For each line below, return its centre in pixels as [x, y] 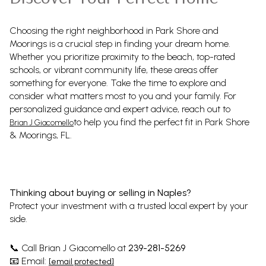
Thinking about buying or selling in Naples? [100, 193]
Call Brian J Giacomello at [74, 248]
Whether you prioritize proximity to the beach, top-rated [122, 57]
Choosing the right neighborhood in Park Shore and [114, 31]
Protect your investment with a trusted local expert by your [129, 206]
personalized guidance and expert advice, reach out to [120, 109]
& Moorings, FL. [41, 135]
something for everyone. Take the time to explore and [118, 83]
